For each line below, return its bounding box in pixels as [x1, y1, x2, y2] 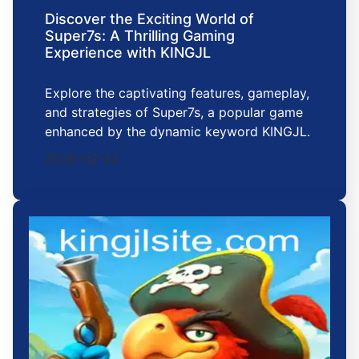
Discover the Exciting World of [45, 10, 254, 28]
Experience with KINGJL [45, 44, 211, 62]
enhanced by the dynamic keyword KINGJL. [45, 123, 310, 140]
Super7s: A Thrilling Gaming [45, 27, 235, 45]
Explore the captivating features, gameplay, [45, 85, 309, 102]
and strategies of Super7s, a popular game [45, 104, 303, 121]
